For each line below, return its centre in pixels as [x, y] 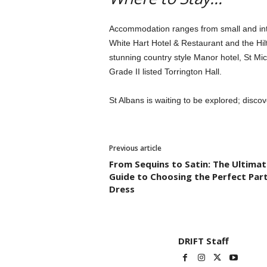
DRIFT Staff [203, 241]
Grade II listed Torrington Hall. [165, 72]
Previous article [135, 148]
